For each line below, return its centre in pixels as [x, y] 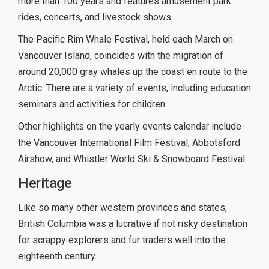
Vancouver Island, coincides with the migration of [121, 56]
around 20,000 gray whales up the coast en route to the [133, 72]
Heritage [45, 183]
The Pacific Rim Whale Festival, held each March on [125, 40]
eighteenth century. [57, 256]
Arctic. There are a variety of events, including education [134, 88]
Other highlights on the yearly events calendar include [130, 127]
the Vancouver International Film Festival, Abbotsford [129, 143]
